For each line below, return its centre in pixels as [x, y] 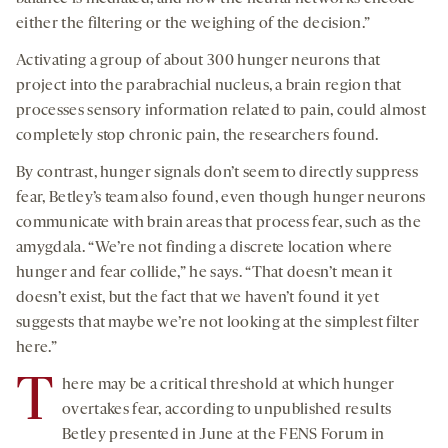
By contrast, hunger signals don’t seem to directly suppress [217, 173]
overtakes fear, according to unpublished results [227, 410]
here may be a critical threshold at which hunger [228, 385]
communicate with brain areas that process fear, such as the [218, 223]
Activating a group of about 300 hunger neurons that [198, 61]
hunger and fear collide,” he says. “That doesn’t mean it [204, 273]
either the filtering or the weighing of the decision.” [193, 24]
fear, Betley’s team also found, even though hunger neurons [221, 198]
